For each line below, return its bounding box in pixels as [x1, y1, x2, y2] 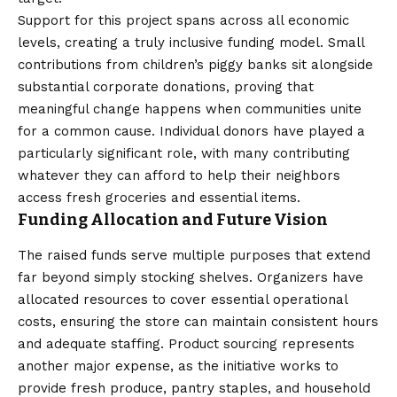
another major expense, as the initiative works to [18, 357, 339, 374]
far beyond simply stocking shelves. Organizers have [18, 269, 363, 285]
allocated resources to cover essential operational [18, 291, 347, 307]
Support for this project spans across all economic [18, 12, 349, 29]
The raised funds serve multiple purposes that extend [18, 246, 370, 263]
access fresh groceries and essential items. [18, 190, 300, 206]
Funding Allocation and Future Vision [18, 210, 328, 230]
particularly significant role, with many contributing [18, 145, 350, 162]
